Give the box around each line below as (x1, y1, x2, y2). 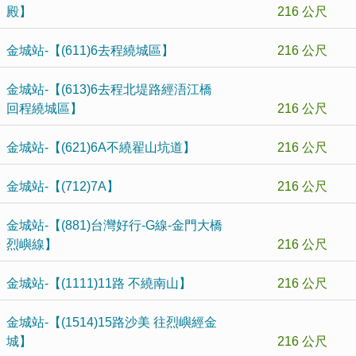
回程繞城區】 (6, 102, 83, 115)
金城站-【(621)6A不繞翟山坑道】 (6, 141, 195, 154)
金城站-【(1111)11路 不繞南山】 (6, 277, 192, 290)
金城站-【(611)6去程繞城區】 (6, 44, 174, 57)
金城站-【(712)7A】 (6, 180, 119, 193)
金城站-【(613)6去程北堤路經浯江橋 (6, 83, 212, 96)
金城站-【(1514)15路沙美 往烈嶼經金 (6, 315, 217, 329)
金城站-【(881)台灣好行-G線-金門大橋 (6, 219, 222, 232)
